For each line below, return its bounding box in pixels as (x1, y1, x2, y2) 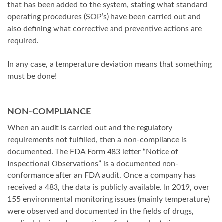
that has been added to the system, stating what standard (7, 1, 207, 9)
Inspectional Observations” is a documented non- (7, 160, 178, 168)
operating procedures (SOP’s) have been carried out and (7, 13, 201, 21)
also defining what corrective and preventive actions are (7, 25, 202, 33)
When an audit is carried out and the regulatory (7, 124, 172, 132)
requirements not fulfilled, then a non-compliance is (7, 136, 187, 144)
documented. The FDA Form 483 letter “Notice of (7, 148, 178, 156)
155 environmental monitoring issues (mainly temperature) (7, 195, 210, 204)
